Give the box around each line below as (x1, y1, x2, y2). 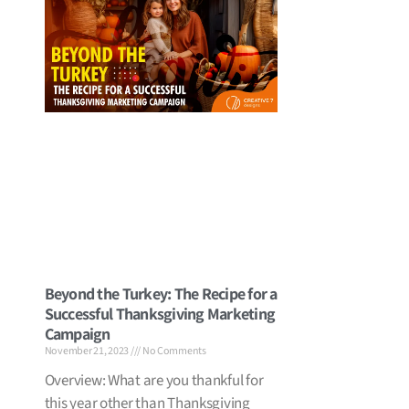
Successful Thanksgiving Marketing (44, 303, 276, 324)
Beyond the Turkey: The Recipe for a (44, 283, 278, 304)
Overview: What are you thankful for (44, 370, 264, 392)
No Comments (141, 343, 206, 359)
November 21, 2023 (44, 343, 131, 359)
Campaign (44, 323, 110, 344)
